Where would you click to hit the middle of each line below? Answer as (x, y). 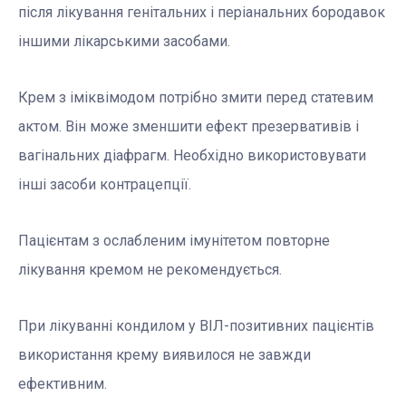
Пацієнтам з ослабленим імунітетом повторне (174, 241)
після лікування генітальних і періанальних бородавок (202, 13)
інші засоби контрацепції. (105, 185)
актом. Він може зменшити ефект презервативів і (188, 127)
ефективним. (63, 384)
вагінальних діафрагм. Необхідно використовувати (192, 156)
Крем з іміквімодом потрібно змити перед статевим (196, 98)
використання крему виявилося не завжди (164, 355)
